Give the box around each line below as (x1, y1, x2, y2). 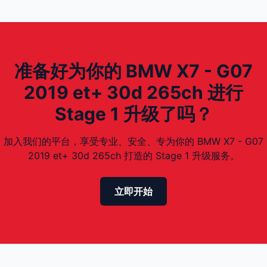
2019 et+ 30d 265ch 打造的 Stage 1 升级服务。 (27, 150, 240, 162)
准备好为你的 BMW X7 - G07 (14, 60, 253, 82)
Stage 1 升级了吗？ (54, 103, 213, 125)
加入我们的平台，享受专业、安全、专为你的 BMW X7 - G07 (4, 135, 263, 147)
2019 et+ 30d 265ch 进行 (24, 82, 243, 103)
